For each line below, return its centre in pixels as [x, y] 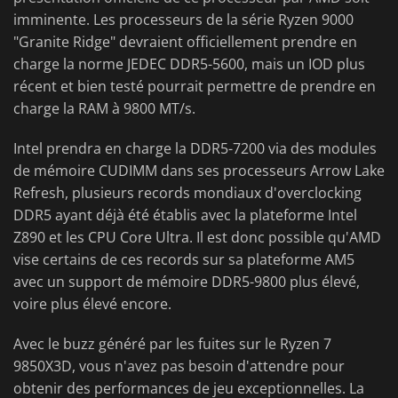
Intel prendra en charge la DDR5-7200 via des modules [195, 149]
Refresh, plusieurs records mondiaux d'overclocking [187, 193]
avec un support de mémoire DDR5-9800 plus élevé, [187, 282]
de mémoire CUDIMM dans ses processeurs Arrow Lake [199, 171]
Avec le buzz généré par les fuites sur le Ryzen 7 [172, 344]
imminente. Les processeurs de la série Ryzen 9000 [183, 20]
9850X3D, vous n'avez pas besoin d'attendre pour [179, 366]
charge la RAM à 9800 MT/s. [104, 109]
